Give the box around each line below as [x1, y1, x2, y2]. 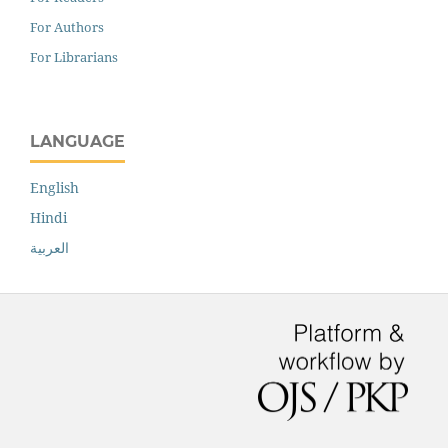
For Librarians [30, 47, 118, 66]
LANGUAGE [30, 131, 125, 151]
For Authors [30, 17, 104, 36]
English [30, 177, 79, 197]
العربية [30, 237, 69, 257]
